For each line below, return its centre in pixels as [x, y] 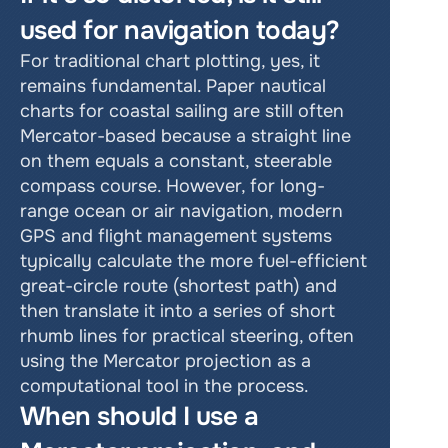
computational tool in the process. [166, 386]
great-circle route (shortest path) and [178, 286]
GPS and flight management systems [176, 236]
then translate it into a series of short [177, 311]
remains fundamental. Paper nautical [173, 86]
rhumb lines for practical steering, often [187, 336]
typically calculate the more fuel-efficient [193, 261]
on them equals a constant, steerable [176, 161]
